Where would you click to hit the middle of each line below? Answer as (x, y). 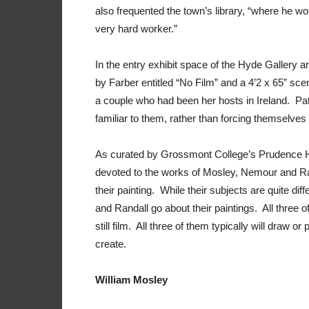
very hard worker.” (138, 29)
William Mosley (131, 280)
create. (111, 244)
